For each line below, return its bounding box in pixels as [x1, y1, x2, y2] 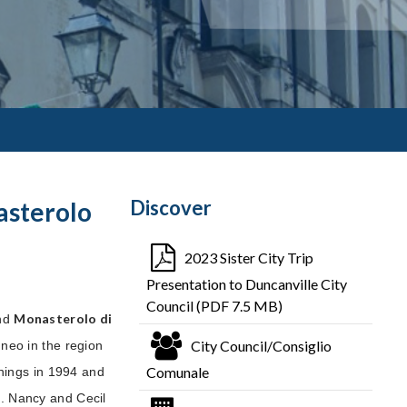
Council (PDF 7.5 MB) [145, 296, 283, 314]
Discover [129, 194, 212, 220]
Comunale [145, 362, 209, 381]
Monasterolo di [14, 310, 113, 326]
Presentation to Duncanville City [145, 274, 347, 293]
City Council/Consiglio [190, 336, 332, 354]
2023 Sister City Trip [184, 248, 313, 266]
